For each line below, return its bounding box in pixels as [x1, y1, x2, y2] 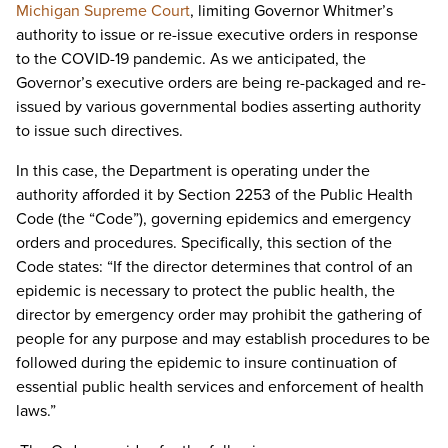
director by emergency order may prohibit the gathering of [16, 303, 422, 325]
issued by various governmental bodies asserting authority [16, 95, 421, 117]
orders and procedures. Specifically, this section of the [16, 231, 392, 253]
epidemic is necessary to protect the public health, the [16, 279, 395, 301]
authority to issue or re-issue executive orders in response [16, 23, 418, 45]
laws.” [16, 399, 56, 421]
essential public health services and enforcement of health [16, 375, 424, 397]
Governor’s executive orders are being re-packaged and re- [16, 71, 426, 93]
